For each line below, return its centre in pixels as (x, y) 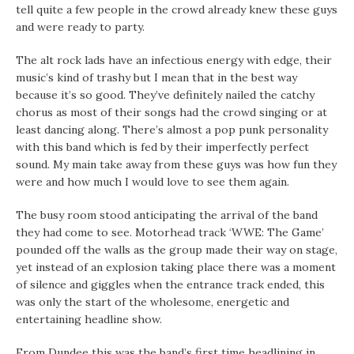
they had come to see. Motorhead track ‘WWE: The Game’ (170, 233)
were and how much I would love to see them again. (153, 182)
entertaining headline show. (89, 320)
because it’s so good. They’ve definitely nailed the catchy (165, 95)
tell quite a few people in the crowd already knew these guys (177, 10)
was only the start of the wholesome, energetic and (153, 302)
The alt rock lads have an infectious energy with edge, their (174, 60)
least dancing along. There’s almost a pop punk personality (172, 130)
